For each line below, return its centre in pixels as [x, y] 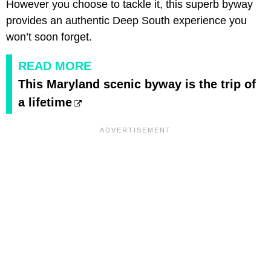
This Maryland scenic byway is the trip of [137, 84]
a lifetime [45, 102]
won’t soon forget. [49, 37]
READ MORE [55, 66]
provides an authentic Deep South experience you [126, 20]
